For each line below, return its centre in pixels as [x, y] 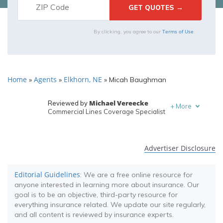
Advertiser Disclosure [180, 148]
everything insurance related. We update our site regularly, [110, 205]
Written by [64, 124]
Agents [45, 79]
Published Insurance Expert [89, 133]
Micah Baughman [137, 80]
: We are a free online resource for [136, 175]
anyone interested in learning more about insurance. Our [107, 185]
